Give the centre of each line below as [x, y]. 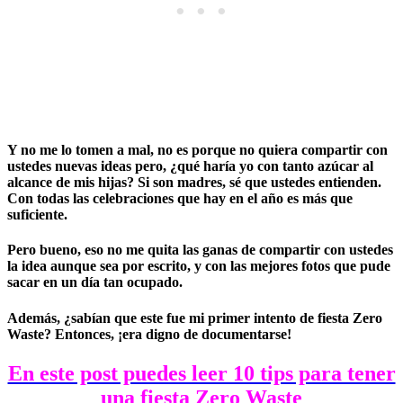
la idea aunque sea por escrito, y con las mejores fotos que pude [199, 266]
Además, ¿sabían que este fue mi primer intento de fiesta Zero [195, 318]
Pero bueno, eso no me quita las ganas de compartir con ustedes [200, 250]
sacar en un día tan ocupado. [95, 282]
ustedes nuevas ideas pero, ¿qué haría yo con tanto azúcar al [190, 166]
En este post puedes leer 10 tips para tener [201, 373]
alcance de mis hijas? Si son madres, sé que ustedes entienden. [194, 183]
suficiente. [37, 215]
